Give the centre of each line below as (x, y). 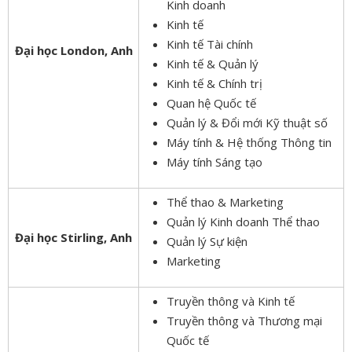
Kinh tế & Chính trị (214, 83)
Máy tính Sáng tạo (214, 161)
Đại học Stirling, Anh (73, 237)
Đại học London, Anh (73, 50)
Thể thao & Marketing (225, 202)
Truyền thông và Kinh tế (231, 301)
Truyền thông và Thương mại (244, 320)
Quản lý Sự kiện (207, 241)
